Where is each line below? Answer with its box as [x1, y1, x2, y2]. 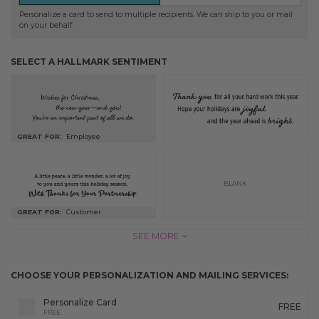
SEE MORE [132, 231, 182, 242]
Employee [66, 132, 101, 141]
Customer [66, 207, 102, 216]
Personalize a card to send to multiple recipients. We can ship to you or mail [19, 10, 293, 19]
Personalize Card [43, 296, 117, 308]
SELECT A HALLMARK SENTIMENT [11, 56, 167, 68]
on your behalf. [19, 21, 75, 30]
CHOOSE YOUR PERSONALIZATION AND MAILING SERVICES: [11, 269, 288, 281]
